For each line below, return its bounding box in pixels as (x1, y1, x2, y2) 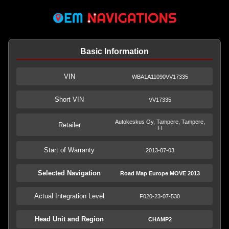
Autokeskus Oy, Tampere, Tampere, (114, 119, 205, 125)
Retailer (58, 121, 81, 129)
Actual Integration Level (34, 192, 104, 200)
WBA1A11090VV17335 (131, 73, 188, 80)
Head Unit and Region (35, 215, 104, 223)
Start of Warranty (44, 146, 95, 154)
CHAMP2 (148, 216, 172, 222)
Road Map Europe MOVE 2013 (120, 170, 200, 176)
